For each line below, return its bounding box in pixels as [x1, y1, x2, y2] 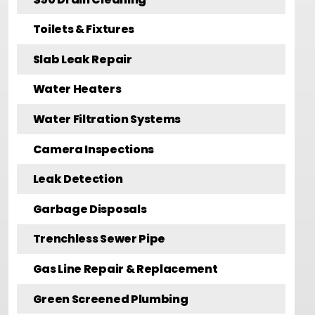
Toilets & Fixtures [32, 21, 134, 38]
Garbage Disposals [32, 200, 147, 217]
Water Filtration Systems [32, 110, 181, 127]
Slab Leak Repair [32, 51, 132, 67]
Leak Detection [32, 171, 123, 188]
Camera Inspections [32, 141, 154, 157]
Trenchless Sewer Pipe [32, 231, 165, 247]
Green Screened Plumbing [32, 290, 188, 307]
